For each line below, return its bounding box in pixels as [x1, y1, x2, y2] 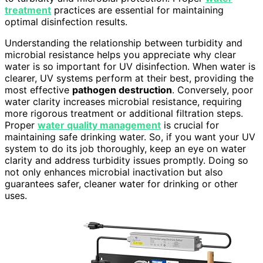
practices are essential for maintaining [51, 4, 224, 16]
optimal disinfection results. [5, 15, 127, 28]
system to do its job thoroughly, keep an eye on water [5, 142, 246, 154]
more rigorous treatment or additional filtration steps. [5, 107, 243, 119]
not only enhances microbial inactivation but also [5, 166, 223, 178]
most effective [5, 83, 72, 96]
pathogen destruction [72, 83, 172, 96]
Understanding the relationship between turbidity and [5, 36, 242, 49]
